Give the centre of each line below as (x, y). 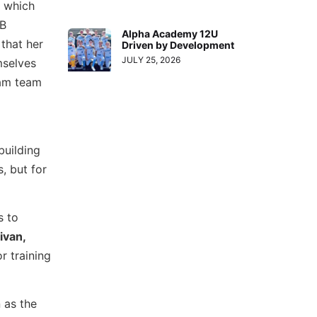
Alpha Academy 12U (170, 33)
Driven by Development (178, 45)
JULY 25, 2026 (151, 59)
